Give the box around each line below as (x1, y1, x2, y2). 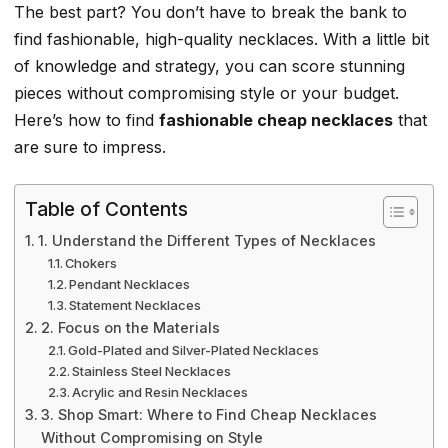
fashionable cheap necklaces (159, 110, 393, 131)
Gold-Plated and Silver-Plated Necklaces (68, 341, 320, 358)
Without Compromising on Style (40, 428, 263, 446)
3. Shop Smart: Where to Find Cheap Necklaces (40, 405, 377, 423)
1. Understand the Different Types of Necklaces (37, 231, 376, 249)
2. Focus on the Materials (40, 318, 220, 336)
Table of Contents (25, 196, 188, 221)
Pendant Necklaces (69, 275, 191, 292)
